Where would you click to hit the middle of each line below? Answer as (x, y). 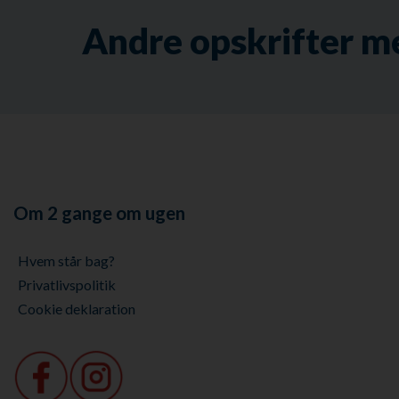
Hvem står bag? (66, 261)
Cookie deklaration (77, 309)
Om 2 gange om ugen (99, 213)
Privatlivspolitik (67, 285)
